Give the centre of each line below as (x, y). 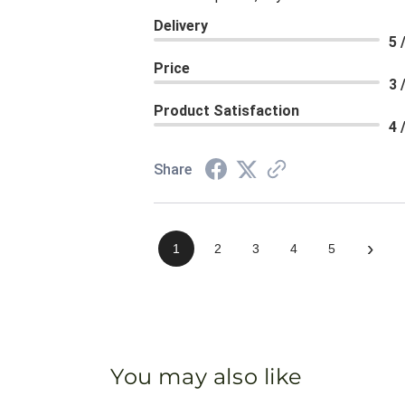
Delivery (181, 26)
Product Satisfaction (226, 111)
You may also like (207, 377)
